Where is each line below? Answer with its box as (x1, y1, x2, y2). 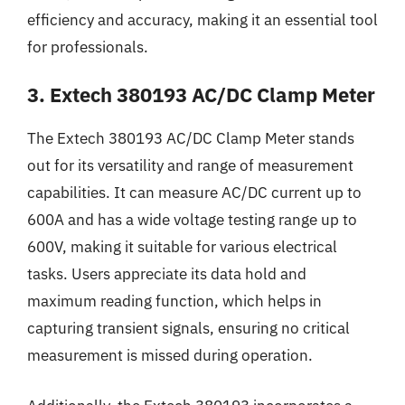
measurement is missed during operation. (27, 345, 313, 365)
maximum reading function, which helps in (27, 291, 322, 311)
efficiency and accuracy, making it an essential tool (27, 9, 378, 30)
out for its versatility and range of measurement (27, 155, 353, 175)
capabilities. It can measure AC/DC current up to (27, 183, 362, 202)
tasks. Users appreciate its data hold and (27, 264, 306, 284)
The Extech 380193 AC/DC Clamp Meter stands (27, 128, 354, 148)
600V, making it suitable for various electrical (27, 237, 337, 257)
